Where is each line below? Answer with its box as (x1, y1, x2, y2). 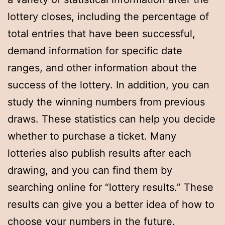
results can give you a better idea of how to (8, 198, 214, 211)
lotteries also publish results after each (8, 147, 191, 160)
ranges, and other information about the (8, 62, 197, 74)
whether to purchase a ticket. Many (8, 130, 176, 143)
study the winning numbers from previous (8, 96, 205, 108)
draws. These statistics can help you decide (8, 113, 215, 126)
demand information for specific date (8, 45, 182, 57)
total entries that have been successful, (8, 28, 195, 40)
